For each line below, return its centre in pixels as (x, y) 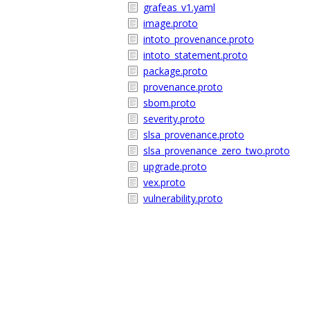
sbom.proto (170, 103)
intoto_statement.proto (195, 55)
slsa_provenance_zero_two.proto (217, 151)
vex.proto (164, 182)
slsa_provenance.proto (194, 135)
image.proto (171, 23)
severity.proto (174, 119)
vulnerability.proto (183, 198)
